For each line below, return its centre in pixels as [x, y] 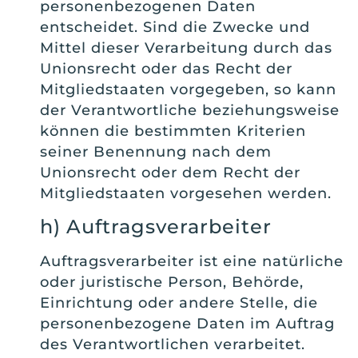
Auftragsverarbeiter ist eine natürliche [192, 261]
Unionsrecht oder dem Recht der [170, 173]
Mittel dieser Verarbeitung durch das [186, 48]
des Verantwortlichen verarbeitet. [173, 344]
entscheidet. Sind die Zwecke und [175, 28]
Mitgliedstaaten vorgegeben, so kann [188, 90]
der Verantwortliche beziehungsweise [190, 111]
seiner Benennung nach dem [156, 152]
